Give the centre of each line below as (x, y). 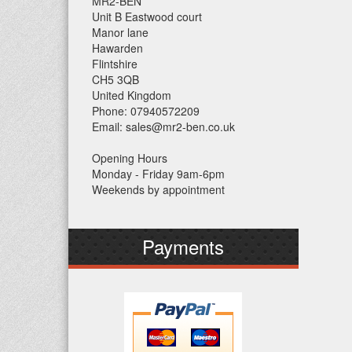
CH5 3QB (115, 79)
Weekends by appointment (158, 189)
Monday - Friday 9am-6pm (158, 174)
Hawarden (117, 48)
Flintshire (115, 64)
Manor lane (120, 32)
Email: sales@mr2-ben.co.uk (163, 126)
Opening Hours (130, 158)
